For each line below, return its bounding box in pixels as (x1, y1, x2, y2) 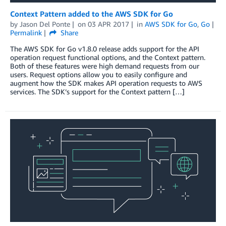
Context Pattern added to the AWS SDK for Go (10, 9, 173, 18)
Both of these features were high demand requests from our (10, 61, 199, 70)
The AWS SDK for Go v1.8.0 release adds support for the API (10, 44, 199, 53)
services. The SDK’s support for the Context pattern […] (10, 87, 185, 96)
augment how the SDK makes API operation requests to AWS (10, 78, 202, 87)
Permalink (10, 28, 42, 37)
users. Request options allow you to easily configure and (10, 70, 187, 79)
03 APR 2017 (87, 19, 129, 28)
